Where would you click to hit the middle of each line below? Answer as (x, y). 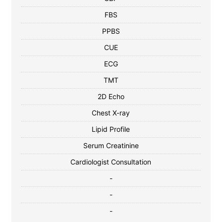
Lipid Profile (111, 129)
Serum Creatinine (111, 145)
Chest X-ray (111, 113)
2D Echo (111, 96)
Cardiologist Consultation (111, 162)
